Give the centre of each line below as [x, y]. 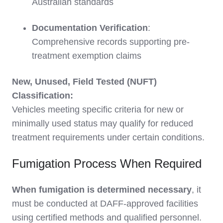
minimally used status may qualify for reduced [103, 123]
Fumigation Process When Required [107, 163]
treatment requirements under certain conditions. [108, 137]
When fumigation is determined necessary [102, 189]
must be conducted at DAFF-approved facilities [105, 203]
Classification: [43, 95]
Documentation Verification [90, 28]
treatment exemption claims [87, 56]
